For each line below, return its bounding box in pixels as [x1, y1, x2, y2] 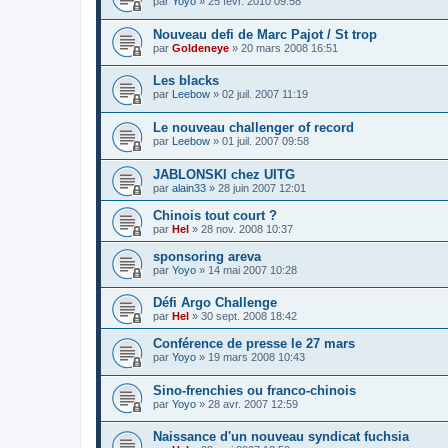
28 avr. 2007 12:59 [208, 397, 298, 410]
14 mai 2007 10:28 [208, 263, 297, 276]
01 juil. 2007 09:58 [222, 134, 309, 147]
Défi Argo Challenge [153, 295, 277, 311]
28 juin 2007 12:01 [218, 181, 306, 194]
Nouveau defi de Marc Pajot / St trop [153, 26, 377, 42]
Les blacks [153, 73, 219, 89]
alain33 [172, 181, 206, 194]
